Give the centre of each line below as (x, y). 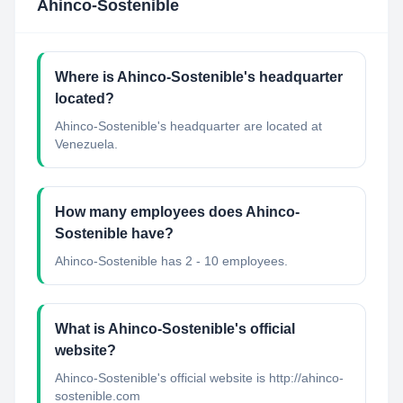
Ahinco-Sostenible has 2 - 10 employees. (171, 261)
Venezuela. (86, 144)
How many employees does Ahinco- (177, 212)
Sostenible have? (114, 233)
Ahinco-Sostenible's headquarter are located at (188, 126)
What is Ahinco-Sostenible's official (175, 329)
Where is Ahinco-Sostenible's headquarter (199, 77)
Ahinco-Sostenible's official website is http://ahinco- (199, 378)
